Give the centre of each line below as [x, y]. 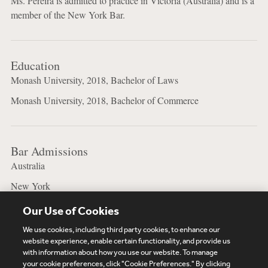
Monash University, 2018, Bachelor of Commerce [104, 100]
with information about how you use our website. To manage [121, 252]
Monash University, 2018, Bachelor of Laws [94, 80]
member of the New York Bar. [69, 15]
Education [35, 66]
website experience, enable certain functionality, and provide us [127, 241]
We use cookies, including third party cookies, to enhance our [122, 229]
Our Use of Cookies [71, 211]
